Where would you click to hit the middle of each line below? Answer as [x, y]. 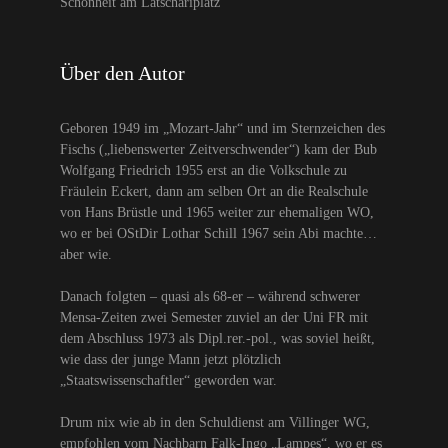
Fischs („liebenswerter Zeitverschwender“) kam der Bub [218, 149]
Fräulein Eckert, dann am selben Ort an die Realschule [214, 191]
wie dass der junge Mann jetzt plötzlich [170, 359]
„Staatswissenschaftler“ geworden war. [168, 380]
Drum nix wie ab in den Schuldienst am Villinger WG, [215, 422]
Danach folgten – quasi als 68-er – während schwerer [210, 296]
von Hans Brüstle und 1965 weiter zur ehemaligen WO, [217, 212]
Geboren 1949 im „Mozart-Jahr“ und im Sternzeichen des [222, 128]
